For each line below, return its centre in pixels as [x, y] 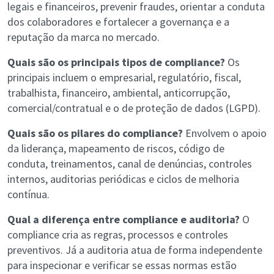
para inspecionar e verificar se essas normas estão [122, 265]
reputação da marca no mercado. [83, 37]
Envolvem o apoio [225, 133]
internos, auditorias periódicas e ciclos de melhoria [123, 179]
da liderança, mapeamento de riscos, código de [116, 149]
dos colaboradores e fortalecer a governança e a [118, 22]
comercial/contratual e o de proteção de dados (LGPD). [134, 108]
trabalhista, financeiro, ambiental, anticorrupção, [119, 93]
